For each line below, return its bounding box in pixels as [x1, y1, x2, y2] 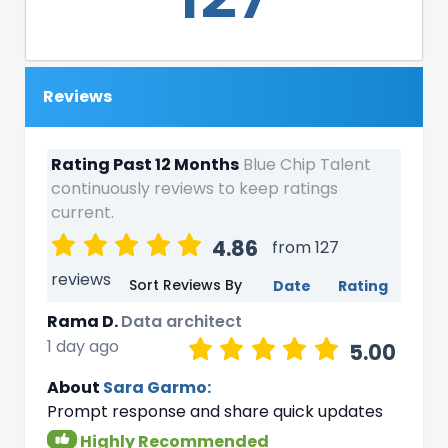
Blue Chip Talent [243, 153, 372, 177]
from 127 [272, 236, 340, 260]
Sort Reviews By [129, 275, 243, 296]
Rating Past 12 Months [51, 153, 240, 177]
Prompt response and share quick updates [47, 399, 383, 423]
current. [51, 201, 115, 225]
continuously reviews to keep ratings [51, 177, 339, 201]
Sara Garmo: [103, 375, 211, 399]
